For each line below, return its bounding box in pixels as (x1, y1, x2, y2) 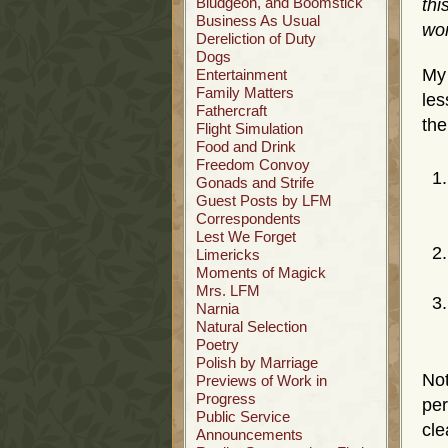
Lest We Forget (196, 228, 296, 245)
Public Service (196, 408, 290, 425)
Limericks (196, 246, 260, 263)
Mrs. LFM (196, 282, 260, 299)
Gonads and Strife (196, 174, 314, 191)
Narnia (196, 300, 239, 317)
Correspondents (196, 210, 301, 227)
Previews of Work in (196, 372, 327, 389)
